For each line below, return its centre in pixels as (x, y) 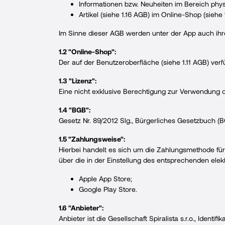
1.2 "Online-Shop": (87, 51)
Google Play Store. (108, 189)
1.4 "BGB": (75, 110)
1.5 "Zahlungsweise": (92, 139)
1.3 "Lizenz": (78, 81)
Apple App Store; (105, 179)
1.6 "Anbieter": (81, 208)
